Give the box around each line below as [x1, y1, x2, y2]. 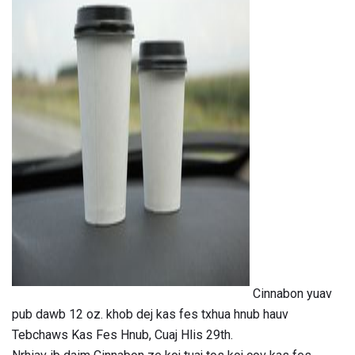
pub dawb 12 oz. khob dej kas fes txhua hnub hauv [12, 307, 288, 323]
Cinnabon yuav [250, 286, 332, 302]
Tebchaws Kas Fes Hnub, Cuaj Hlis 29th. [12, 327, 233, 343]
